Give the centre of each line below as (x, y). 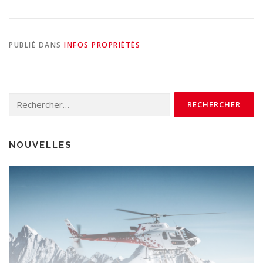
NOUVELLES (41, 145)
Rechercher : (30, 98)
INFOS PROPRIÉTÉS (102, 45)
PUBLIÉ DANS (36, 45)
